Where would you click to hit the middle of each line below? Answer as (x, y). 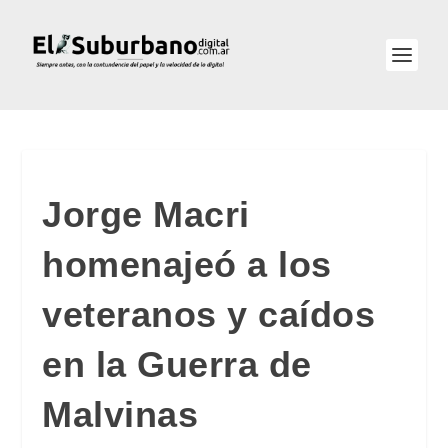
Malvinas (120, 414)
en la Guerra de (177, 364)
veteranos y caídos (209, 314)
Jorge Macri (146, 214)
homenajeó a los (187, 264)
